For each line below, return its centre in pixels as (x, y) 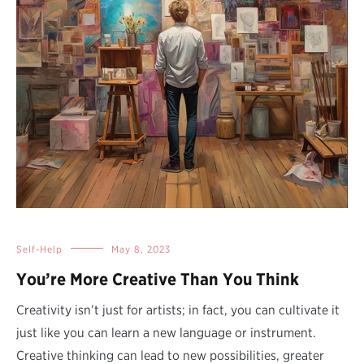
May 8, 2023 (141, 249)
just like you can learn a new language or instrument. (166, 332)
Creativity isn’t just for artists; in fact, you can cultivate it (178, 310)
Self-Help (39, 249)
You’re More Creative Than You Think (158, 279)
